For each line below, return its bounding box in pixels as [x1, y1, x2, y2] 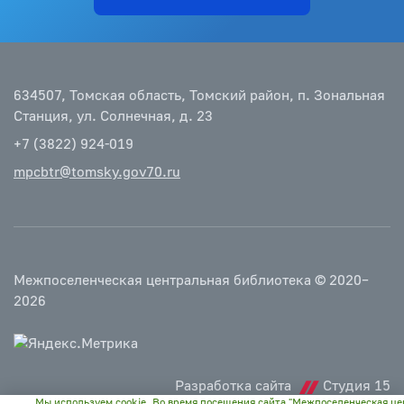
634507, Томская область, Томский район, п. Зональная [14, 86, 385, 105]
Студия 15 [323, 377, 390, 395]
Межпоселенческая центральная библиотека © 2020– [14, 271, 369, 289]
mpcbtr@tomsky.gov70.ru [14, 162, 180, 181]
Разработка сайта [175, 377, 295, 395]
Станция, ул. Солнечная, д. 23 [14, 106, 213, 125]
